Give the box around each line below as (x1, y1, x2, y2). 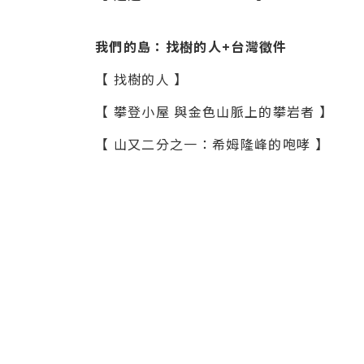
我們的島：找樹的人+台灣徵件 (95, 36, 288, 56)
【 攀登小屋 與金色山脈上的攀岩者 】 (95, 101, 334, 121)
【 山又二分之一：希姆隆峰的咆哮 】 (95, 133, 329, 154)
